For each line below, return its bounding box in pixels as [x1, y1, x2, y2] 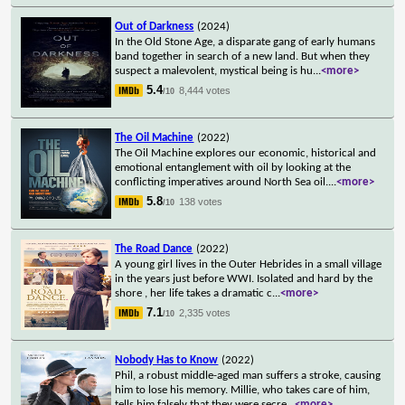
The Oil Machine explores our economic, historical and [115, 146, 377, 159]
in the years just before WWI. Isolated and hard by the [115, 272, 373, 285]
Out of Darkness [115, 20, 194, 33]
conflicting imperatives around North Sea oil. [115, 175, 329, 188]
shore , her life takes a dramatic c [115, 287, 273, 299]
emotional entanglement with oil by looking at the [115, 161, 352, 174]
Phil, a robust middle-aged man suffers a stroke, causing [115, 369, 381, 381]
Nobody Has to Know [115, 353, 219, 366]
